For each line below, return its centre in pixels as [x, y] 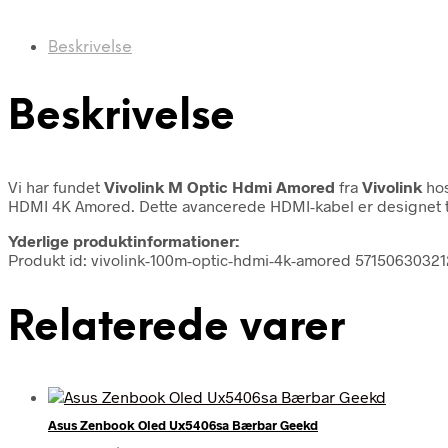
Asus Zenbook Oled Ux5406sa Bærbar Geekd [183, 425]
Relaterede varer [176, 328]
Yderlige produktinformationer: [123, 240]
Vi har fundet [56, 186]
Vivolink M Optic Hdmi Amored [219, 186]
